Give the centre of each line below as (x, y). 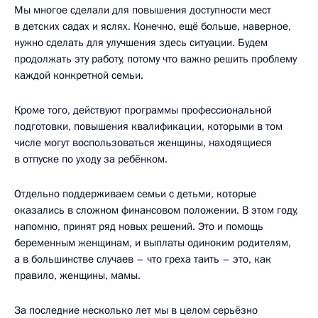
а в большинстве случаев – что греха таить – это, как (143, 259)
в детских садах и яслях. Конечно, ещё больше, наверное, (153, 26)
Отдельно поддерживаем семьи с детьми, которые (135, 193)
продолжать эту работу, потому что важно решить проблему (155, 59)
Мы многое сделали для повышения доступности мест (143, 10)
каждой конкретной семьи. (79, 75)
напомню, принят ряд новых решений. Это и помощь (139, 226)
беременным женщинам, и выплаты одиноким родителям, (153, 242)
